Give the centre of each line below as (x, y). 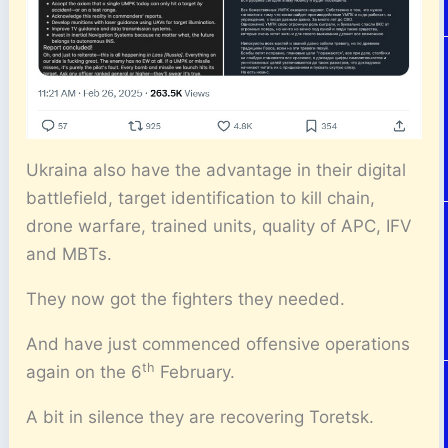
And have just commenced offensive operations (218, 343)
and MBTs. (69, 253)
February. (195, 371)
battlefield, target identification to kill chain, (201, 197)
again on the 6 (84, 371)
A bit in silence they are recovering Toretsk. (200, 416)
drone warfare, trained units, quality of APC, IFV (219, 225)
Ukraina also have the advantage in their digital (216, 169)
